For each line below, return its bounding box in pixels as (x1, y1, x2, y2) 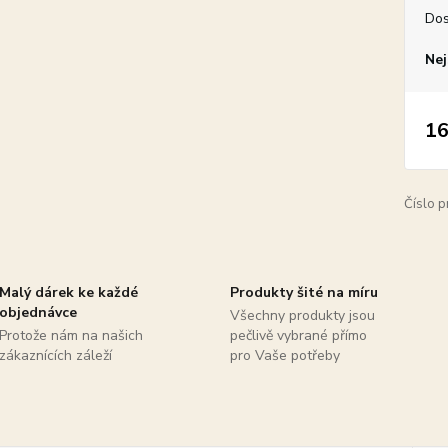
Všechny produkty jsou (229, 306, 375, 325)
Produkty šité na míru (229, 283, 378, 302)
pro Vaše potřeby (229, 346, 340, 365)
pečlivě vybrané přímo (229, 326, 367, 345)
